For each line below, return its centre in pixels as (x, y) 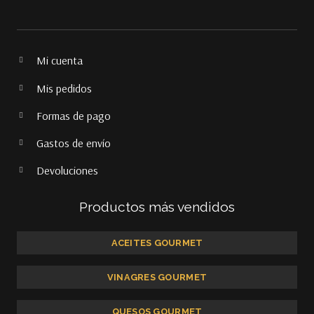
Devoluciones (67, 171)
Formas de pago (74, 115)
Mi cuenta (60, 61)
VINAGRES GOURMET (157, 277)
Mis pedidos (64, 88)
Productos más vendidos (157, 207)
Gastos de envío (74, 143)
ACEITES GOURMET (157, 243)
